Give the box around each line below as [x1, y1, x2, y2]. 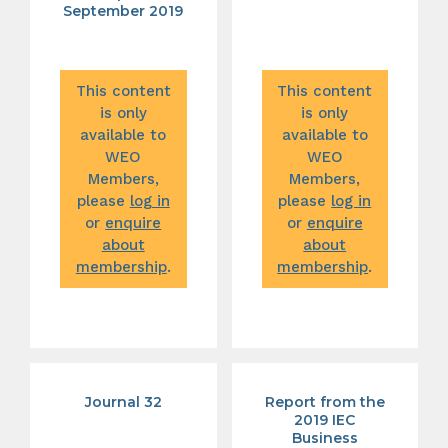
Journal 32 [84, 392, 162, 411]
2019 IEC [294, 410, 356, 429]
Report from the [264, 392, 385, 411]
